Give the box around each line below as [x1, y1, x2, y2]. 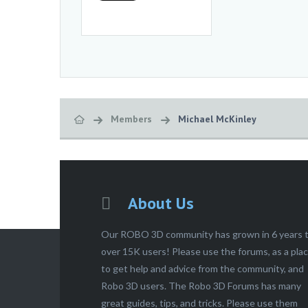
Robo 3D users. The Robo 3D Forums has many [101, 280, 301, 291]
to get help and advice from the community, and [101, 263, 304, 274]
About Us [124, 192, 194, 214]
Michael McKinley [178, 113, 256, 125]
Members [111, 113, 152, 125]
